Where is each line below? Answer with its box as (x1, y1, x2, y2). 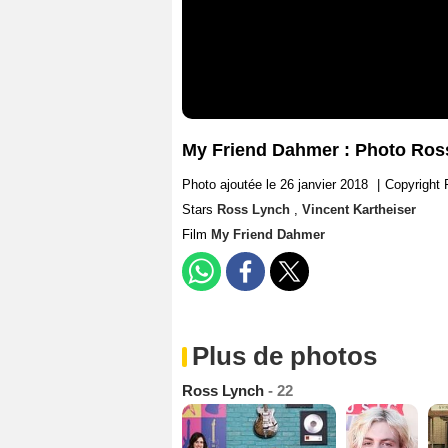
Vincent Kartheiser (302, 202, 416, 218)
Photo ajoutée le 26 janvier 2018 (182, 177, 368, 193)
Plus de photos (192, 341, 377, 372)
